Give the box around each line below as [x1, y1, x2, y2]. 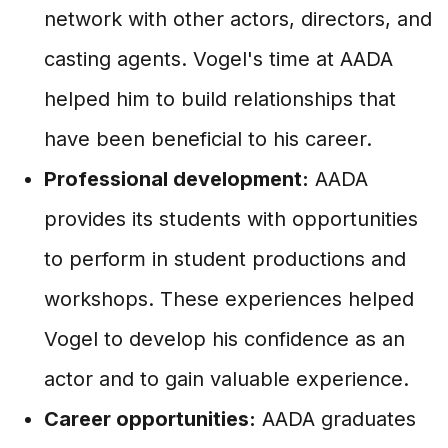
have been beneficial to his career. [44, 127, 372, 151]
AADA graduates [256, 407, 416, 431]
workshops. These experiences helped [44, 287, 414, 311]
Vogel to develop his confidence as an [44, 327, 405, 351]
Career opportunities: [44, 407, 256, 431]
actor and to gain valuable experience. [44, 367, 409, 391]
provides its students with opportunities [44, 207, 418, 231]
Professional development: [44, 167, 309, 191]
